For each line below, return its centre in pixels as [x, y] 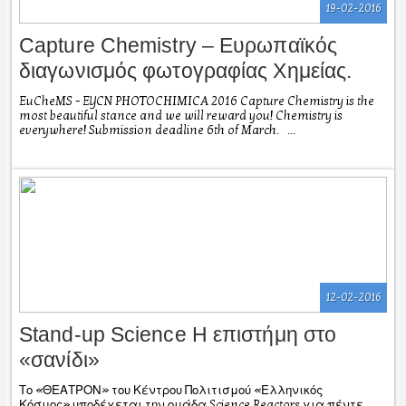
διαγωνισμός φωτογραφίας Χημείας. [186, 70]
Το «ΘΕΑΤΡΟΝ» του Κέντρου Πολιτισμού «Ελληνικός [171, 390]
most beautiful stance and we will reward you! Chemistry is [181, 116]
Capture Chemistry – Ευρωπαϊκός [178, 45]
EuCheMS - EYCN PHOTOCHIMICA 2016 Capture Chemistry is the [197, 101]
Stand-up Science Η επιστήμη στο [178, 334]
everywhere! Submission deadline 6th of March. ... [157, 130]
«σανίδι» [59, 359]
